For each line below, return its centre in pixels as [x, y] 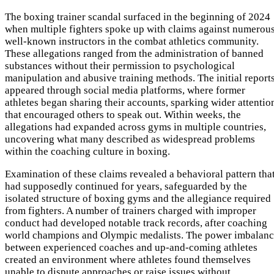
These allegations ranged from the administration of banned [134, 54]
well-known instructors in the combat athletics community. [132, 42]
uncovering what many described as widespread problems [130, 139]
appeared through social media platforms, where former [125, 91]
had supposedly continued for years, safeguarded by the [126, 187]
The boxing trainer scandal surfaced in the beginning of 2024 [138, 17]
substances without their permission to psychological [120, 66]
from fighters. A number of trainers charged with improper [131, 211]
